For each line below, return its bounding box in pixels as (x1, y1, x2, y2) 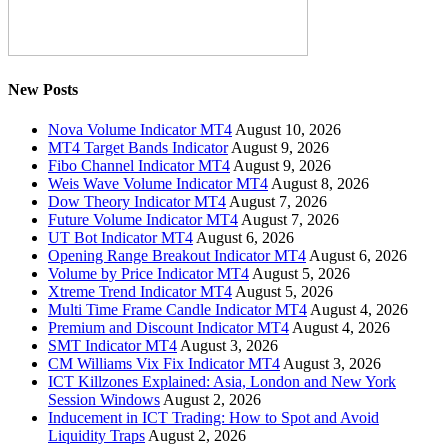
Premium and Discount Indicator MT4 (48, 318, 289, 336)
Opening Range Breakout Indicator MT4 (48, 246, 306, 264)
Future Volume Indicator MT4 (48, 210, 238, 228)
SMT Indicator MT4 (48, 336, 177, 354)
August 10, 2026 (235, 120, 341, 138)
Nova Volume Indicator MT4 (48, 120, 232, 138)
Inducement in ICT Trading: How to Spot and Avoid (48, 408, 379, 426)
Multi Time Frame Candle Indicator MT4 (48, 300, 307, 318)
